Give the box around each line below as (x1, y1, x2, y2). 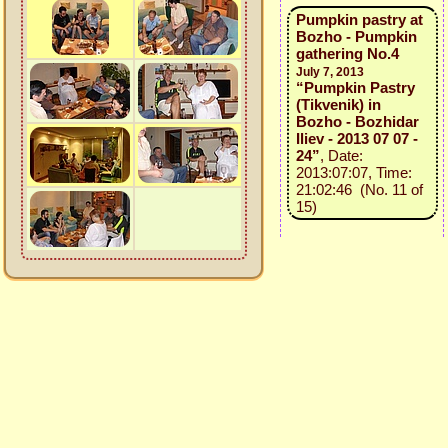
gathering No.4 (295, 45, 399, 62)
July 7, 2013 (295, 65, 364, 79)
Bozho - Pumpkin (295, 28, 417, 45)
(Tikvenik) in (295, 96, 381, 113)
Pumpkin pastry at (295, 11, 423, 28)
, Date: (319, 147, 363, 164)
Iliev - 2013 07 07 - (295, 130, 418, 147)
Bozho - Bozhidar (295, 113, 419, 130)
